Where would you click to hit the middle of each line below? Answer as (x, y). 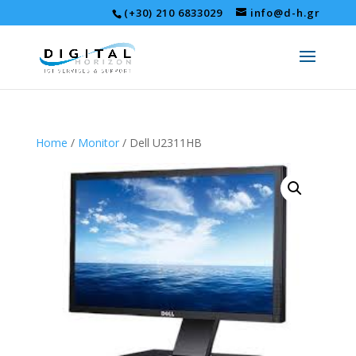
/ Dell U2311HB (160, 143)
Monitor (98, 143)
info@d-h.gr (286, 13)
